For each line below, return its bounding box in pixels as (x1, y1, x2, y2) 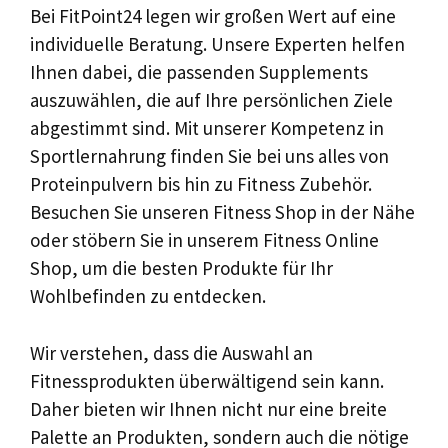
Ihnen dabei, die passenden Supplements (30, 60, 368, 84)
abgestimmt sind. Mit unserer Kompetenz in (30, 116, 384, 140)
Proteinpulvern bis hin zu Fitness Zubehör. (30, 172, 372, 196)
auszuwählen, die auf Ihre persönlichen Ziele (30, 88, 393, 112)
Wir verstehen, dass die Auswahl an (30, 340, 313, 365)
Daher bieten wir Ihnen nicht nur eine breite (30, 396, 387, 421)
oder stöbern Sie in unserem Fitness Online (30, 228, 379, 252)
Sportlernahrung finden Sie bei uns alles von (30, 144, 389, 168)
